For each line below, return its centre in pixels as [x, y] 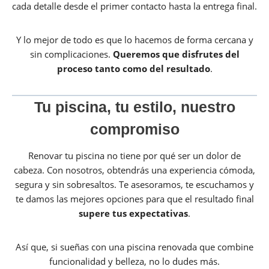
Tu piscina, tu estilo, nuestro [134, 107]
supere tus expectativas [133, 213]
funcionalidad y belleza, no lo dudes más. [134, 261]
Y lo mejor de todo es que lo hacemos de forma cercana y [134, 40]
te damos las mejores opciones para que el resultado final [134, 198]
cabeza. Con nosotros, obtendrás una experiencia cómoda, [134, 170]
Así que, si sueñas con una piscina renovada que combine [134, 246]
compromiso [134, 129]
